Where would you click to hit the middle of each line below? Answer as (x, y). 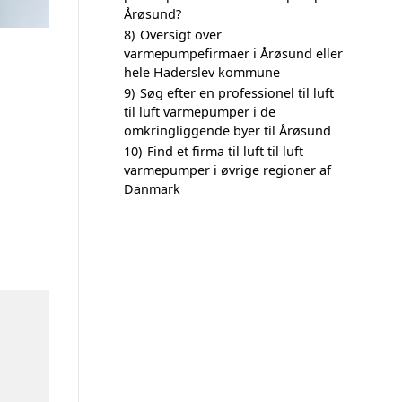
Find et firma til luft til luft (225, 151)
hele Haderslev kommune (202, 72)
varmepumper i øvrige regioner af (227, 170)
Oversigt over (181, 35)
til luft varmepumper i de (200, 112)
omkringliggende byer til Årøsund (227, 131)
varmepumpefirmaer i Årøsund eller (233, 53)
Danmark (152, 189)
